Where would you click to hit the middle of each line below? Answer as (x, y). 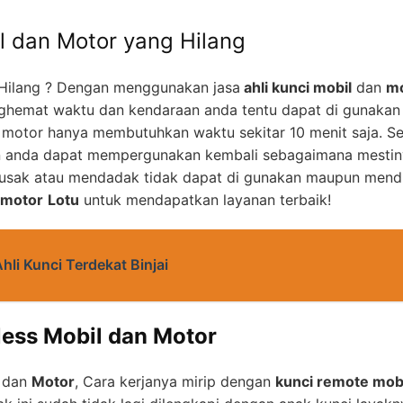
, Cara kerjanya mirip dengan (175, 382)
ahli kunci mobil (296, 87)
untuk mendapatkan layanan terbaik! (205, 199)
